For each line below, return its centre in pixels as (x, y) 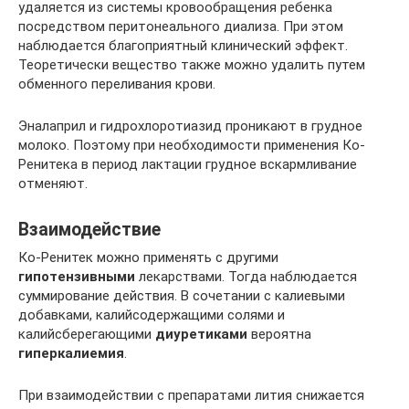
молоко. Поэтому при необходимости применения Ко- (192, 145)
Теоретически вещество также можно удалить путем (192, 65)
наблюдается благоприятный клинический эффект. (183, 46)
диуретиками (201, 334)
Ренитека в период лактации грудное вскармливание (188, 164)
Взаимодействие (89, 230)
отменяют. (53, 184)
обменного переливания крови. (117, 84)
